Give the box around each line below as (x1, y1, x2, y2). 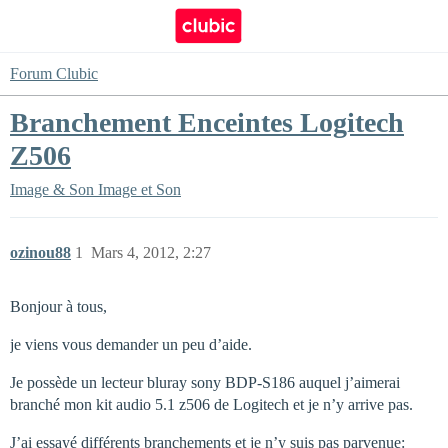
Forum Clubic (10, 65, 98, 82)
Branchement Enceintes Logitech (10, 107, 404, 138)
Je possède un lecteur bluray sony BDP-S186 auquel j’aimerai (10, 374, 400, 391)
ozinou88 (10, 244, 71, 261)
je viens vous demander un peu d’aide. (10, 336, 252, 353)
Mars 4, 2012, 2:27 (91, 244, 211, 261)
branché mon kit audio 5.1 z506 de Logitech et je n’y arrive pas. (10, 396, 413, 413)
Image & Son (10, 181, 94, 198)
